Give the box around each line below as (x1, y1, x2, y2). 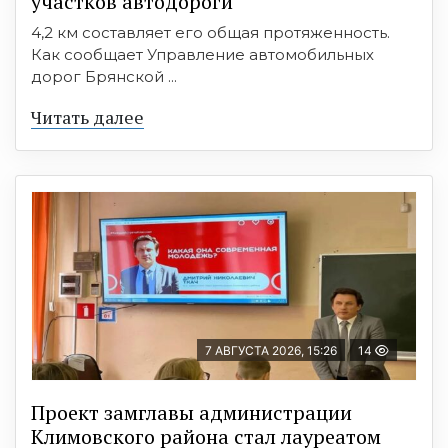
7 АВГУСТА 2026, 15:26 (205, 342, 337, 358)
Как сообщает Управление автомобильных (31, 44, 374, 64)
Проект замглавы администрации (31, 398, 352, 426)
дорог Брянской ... (31, 66, 177, 86)
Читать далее (31, 104, 144, 129)
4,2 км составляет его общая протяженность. (31, 22, 390, 42)
